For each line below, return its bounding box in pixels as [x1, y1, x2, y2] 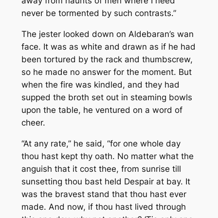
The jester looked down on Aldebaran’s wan [21, 29, 194, 39]
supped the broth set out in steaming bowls [21, 92, 192, 103]
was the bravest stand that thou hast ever [21, 189, 186, 200]
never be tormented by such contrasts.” [21, 8, 176, 18]
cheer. [21, 118, 45, 128]
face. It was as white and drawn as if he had [21, 42, 196, 52]
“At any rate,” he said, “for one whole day [21, 139, 181, 149]
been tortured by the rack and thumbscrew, [21, 54, 193, 65]
